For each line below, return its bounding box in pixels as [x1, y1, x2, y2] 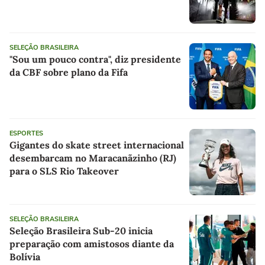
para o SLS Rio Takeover [9, 165, 119, 177]
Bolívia [9, 251, 40, 263]
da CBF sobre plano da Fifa [9, 66, 128, 79]
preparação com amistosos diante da [9, 238, 174, 250]
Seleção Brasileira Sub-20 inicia [9, 225, 153, 237]
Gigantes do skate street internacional [9, 139, 184, 151]
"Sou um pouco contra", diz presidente [9, 53, 181, 66]
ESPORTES [9, 129, 43, 138]
